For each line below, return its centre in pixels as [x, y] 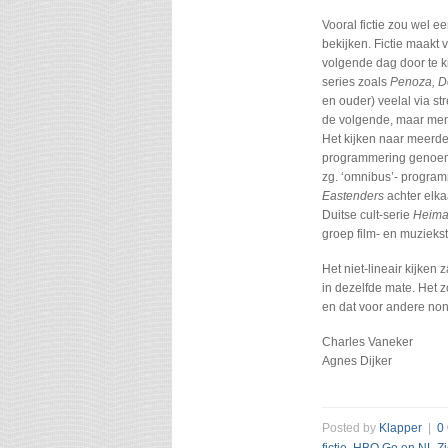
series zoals [356, 82]
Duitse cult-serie [367, 215]
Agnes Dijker [357, 361]
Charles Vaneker [367, 342]
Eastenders [353, 196]
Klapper [400, 428]
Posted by [350, 428]
